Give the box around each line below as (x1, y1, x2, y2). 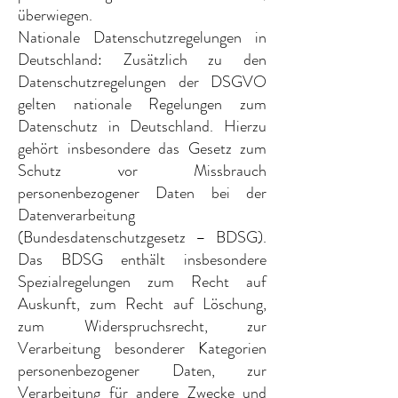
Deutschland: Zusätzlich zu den (18, 48, 267, 71)
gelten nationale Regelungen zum (18, 92, 267, 115)
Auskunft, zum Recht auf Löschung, (18, 292, 267, 315)
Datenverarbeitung (18, 203, 135, 227)
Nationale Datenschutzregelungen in (18, 26, 267, 49)
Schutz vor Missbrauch (18, 159, 267, 182)
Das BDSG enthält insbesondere (18, 248, 267, 271)
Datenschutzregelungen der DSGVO (18, 70, 267, 93)
